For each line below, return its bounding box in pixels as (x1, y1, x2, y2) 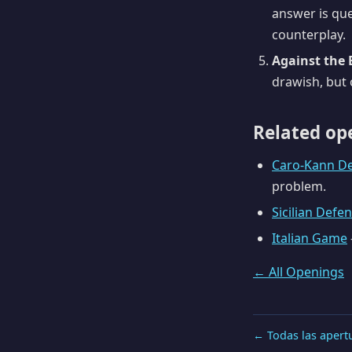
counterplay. (272, 26, 346, 44)
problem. (272, 178, 326, 196)
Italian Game (272, 229, 347, 247)
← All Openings (253, 262, 344, 280)
